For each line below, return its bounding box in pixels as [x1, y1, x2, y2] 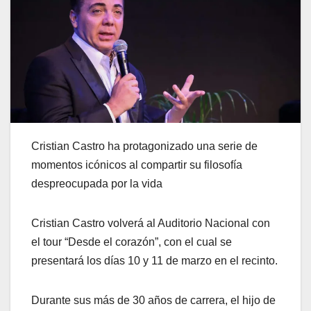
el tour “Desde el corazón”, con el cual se [31, 236, 232, 249]
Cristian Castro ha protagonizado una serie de [31, 140, 258, 153]
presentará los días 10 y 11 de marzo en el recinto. [31, 255, 278, 267]
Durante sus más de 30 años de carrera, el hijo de [31, 294, 276, 307]
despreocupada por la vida [31, 178, 162, 190]
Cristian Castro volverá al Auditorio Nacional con [31, 217, 270, 230]
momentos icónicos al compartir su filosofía [31, 159, 242, 171]
